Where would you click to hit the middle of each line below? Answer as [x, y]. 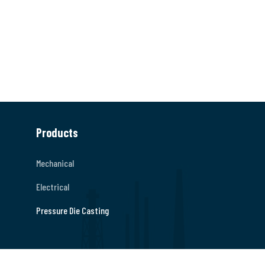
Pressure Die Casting [72, 211]
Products [57, 133]
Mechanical [55, 163]
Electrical [53, 187]
